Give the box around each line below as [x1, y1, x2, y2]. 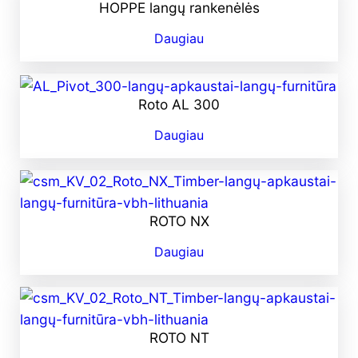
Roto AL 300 [138, 96, 220, 113]
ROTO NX [149, 213, 209, 230]
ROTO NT [149, 329, 209, 347]
